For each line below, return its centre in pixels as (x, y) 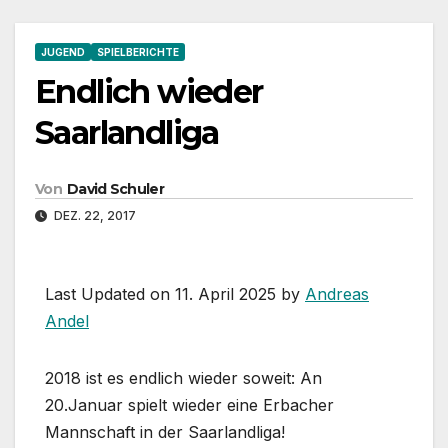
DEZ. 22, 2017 (93, 216)
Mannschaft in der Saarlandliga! (165, 432)
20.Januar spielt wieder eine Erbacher (189, 405)
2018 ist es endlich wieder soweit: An (183, 378)
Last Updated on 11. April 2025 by (175, 294)
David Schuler (115, 189)
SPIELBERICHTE (138, 51)
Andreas (337, 294)
